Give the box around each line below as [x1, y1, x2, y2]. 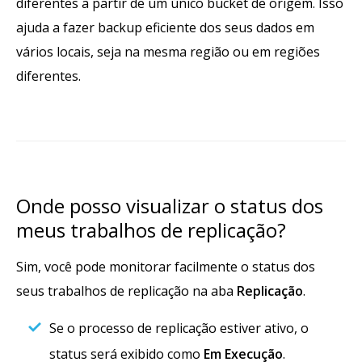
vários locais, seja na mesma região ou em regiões [16, 43, 320, 61]
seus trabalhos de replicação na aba [16, 282, 237, 301]
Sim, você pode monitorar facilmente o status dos [16, 258, 315, 276]
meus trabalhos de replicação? [16, 217, 286, 244]
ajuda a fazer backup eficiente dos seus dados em [16, 19, 314, 37]
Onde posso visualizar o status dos [16, 192, 323, 220]
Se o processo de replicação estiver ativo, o [49, 319, 309, 338]
